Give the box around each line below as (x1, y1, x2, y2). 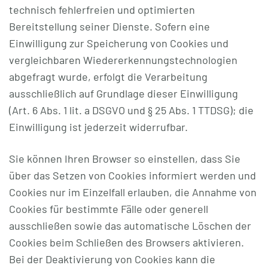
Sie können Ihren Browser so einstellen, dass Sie (9, 152, 240, 165)
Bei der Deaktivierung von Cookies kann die (9, 252, 215, 266)
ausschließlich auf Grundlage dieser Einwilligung (9, 87, 238, 100)
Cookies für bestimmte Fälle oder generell (9, 202, 208, 215)
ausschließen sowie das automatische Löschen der (9, 219, 251, 232)
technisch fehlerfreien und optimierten (9, 3, 195, 16)
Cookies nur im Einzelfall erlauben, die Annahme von (9, 185, 257, 199)
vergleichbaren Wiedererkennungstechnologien (9, 53, 237, 66)
